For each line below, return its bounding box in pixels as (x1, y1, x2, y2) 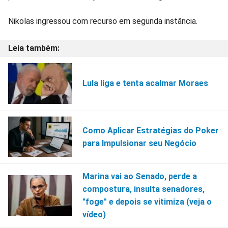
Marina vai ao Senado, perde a (82, 171, 197, 181)
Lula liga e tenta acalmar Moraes (82, 78, 208, 89)
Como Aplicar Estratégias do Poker (82, 125, 219, 135)
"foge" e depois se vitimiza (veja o (82, 196, 212, 207)
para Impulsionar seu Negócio (82, 138, 196, 148)
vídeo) (82, 209, 106, 219)
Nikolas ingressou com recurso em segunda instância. (8, 16, 197, 26)
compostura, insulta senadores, (82, 184, 205, 194)
